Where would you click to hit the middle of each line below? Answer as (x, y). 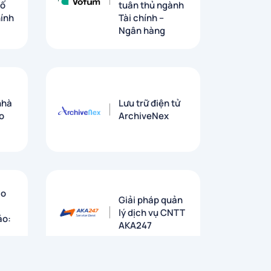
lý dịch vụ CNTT (152, 212)
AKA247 (135, 225)
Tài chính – (141, 18)
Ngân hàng (142, 31)
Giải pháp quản (151, 200)
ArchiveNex (144, 116)
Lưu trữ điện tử (149, 103)
